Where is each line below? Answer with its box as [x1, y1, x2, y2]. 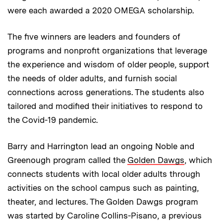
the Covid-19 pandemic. [7, 114, 98, 125]
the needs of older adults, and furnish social [7, 73, 177, 83]
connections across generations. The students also [7, 87, 204, 97]
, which [184, 155, 212, 165]
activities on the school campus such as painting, [7, 182, 199, 193]
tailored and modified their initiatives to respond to [7, 101, 203, 111]
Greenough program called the [7, 155, 127, 165]
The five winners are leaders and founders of [7, 31, 180, 42]
